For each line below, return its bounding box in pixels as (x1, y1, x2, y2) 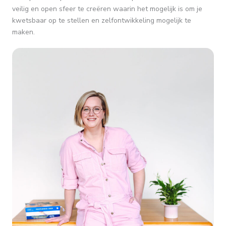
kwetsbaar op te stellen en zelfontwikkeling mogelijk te (12, 16, 191, 25)
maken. (12, 27, 35, 37)
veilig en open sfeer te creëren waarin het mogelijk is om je (12, 4, 202, 14)
